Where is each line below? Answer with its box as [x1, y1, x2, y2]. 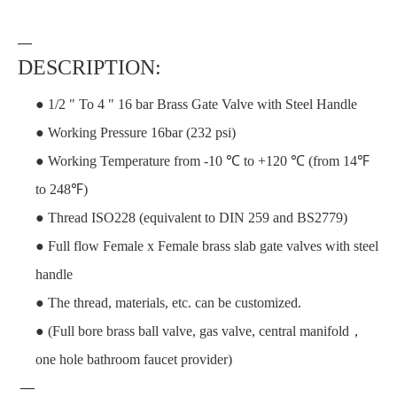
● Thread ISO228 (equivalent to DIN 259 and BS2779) [35, 209, 347, 225]
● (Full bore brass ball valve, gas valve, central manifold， [35, 323, 363, 339]
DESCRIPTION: [18, 55, 161, 79]
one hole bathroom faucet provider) [35, 351, 232, 367]
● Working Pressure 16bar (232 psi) [35, 124, 236, 140]
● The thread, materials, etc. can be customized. [35, 294, 301, 310]
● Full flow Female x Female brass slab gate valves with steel [35, 237, 378, 253]
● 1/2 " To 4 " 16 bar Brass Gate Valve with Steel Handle [35, 96, 357, 112]
